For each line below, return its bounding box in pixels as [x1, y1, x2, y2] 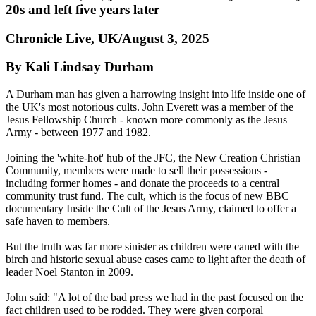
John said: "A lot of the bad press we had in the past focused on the [6, 291, 303, 304]
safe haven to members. [6, 215, 110, 228]
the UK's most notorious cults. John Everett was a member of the [6, 101, 293, 114]
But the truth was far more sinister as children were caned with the [6, 241, 299, 253]
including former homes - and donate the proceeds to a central [6, 177, 279, 190]
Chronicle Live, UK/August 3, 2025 [6, 30, 209, 46]
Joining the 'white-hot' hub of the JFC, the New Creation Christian [6, 152, 300, 164]
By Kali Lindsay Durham [6, 59, 157, 75]
